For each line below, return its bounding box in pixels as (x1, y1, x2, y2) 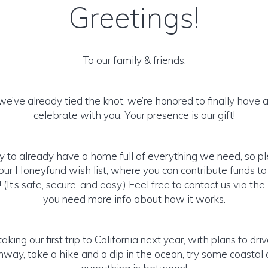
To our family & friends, (82, 54, 186, 66)
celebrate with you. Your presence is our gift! (33, 109, 235, 121)
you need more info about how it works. (42, 193, 226, 205)
